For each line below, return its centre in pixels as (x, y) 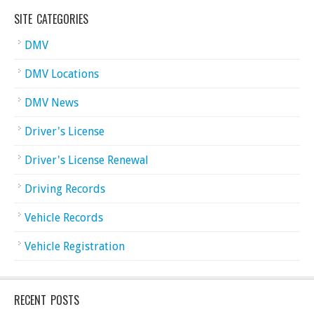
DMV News (52, 103)
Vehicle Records (64, 218)
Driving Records (65, 189)
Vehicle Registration (75, 246)
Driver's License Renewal (87, 160)
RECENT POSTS (47, 300)
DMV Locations (62, 74)
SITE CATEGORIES (51, 19)
